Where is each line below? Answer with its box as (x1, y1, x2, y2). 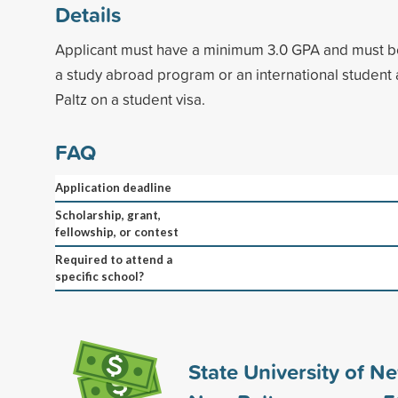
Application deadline (55, 179, 171, 195)
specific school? (55, 268, 144, 283)
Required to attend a (55, 251, 172, 267)
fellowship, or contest (55, 224, 179, 239)
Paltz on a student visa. (55, 88, 205, 109)
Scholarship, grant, (55, 207, 161, 222)
